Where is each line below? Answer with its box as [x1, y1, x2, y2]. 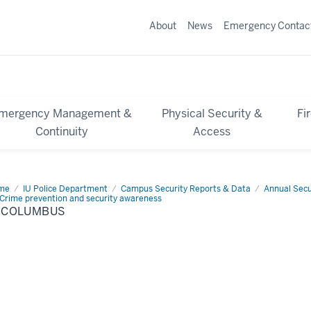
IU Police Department [23, 183, 108, 194]
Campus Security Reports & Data [121, 183, 251, 194]
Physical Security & [161, 106, 262, 121]
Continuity [35, 124, 88, 139]
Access [193, 124, 231, 139]
